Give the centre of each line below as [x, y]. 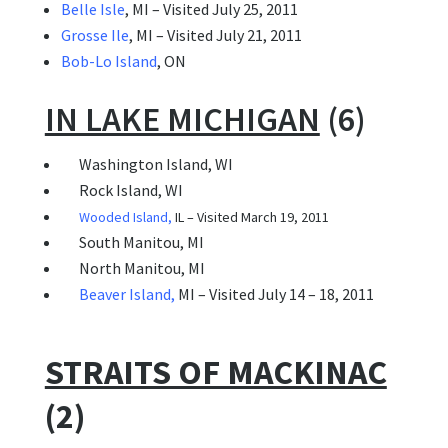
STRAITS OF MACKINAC [215, 372]
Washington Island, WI [146, 164]
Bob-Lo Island [108, 61]
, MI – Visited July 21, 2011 [215, 35]
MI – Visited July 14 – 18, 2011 [274, 294]
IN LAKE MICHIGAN [182, 119]
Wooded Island [123, 217]
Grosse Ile [94, 35]
